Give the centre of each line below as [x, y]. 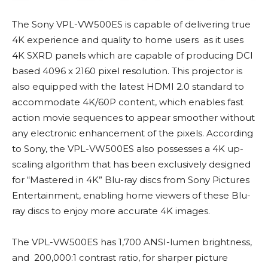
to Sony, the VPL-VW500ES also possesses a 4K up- [128, 148]
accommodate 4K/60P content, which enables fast [128, 102]
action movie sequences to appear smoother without [133, 117]
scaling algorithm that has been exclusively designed [131, 164]
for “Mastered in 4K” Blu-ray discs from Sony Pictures [131, 179]
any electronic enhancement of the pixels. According [133, 133]
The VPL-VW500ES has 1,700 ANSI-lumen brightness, [132, 242]
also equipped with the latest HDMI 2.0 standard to [128, 86]
